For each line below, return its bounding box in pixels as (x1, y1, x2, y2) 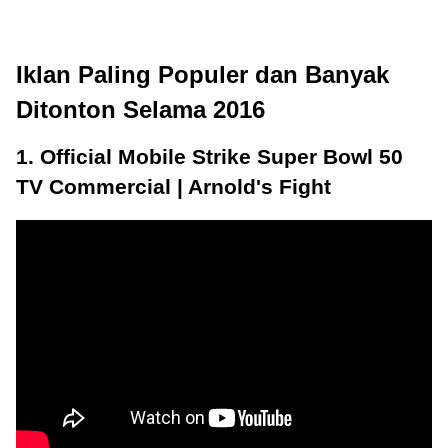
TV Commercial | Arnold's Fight (16, 175, 331, 198)
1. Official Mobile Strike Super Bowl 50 (16, 145, 403, 168)
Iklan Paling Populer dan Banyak (16, 61, 389, 88)
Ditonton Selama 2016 (16, 96, 265, 123)
